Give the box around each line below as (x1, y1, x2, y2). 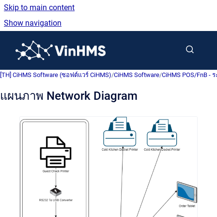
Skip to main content (4, 3, 75, 12)
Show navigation (4, 18, 62, 28)
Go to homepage (105, 39, 162, 48)
